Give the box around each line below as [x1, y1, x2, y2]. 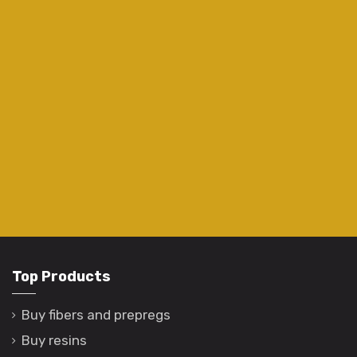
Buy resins [22, 331, 87, 348]
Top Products [12, 267, 111, 285]
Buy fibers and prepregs [22, 307, 171, 324]
